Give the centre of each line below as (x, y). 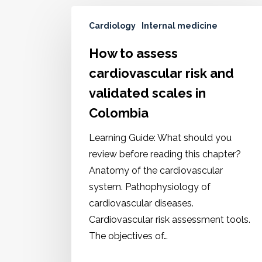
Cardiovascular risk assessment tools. (170, 220)
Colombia (119, 113)
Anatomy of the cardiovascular (156, 170)
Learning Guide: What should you (160, 138)
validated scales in (147, 93)
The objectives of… (128, 236)
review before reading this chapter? (165, 154)
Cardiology (112, 26)
